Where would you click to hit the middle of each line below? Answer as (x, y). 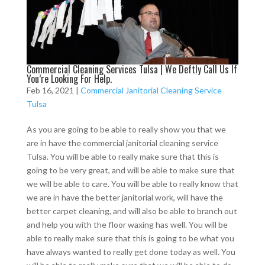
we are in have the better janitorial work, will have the (125, 197)
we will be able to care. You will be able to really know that (132, 183)
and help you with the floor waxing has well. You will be (127, 224)
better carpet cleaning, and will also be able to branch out (132, 211)
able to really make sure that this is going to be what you (130, 238)
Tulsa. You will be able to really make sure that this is (122, 156)
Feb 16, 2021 (50, 90)
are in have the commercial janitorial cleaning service (122, 143)
